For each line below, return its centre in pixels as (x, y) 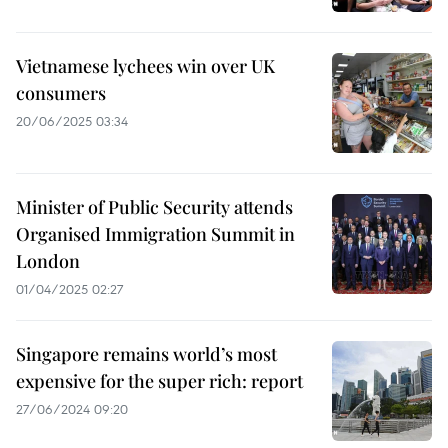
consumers (61, 93)
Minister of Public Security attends (154, 207)
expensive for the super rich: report (159, 381)
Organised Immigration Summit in (155, 234)
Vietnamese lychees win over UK (145, 66)
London (48, 261)
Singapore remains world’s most (146, 354)
